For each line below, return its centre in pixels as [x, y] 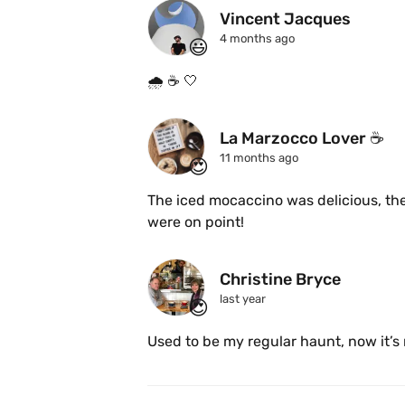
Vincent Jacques [285, 19]
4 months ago [257, 39]
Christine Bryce [280, 280]
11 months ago [259, 158]
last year [243, 299]
